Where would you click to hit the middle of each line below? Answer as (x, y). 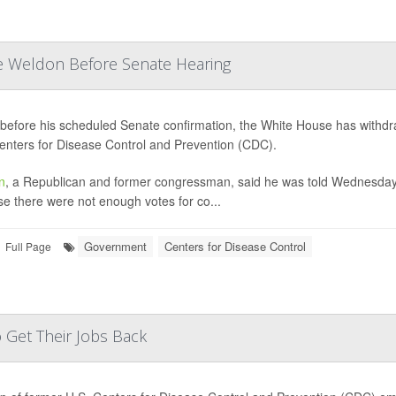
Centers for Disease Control (235, 246)
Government (115, 246)
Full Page (28, 246)
